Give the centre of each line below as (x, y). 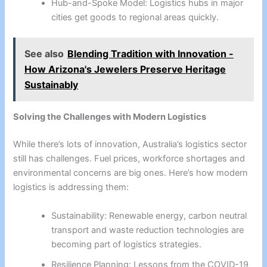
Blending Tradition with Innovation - (151, 54)
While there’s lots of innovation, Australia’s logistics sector (130, 145)
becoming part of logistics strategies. (127, 244)
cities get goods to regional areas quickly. (135, 17)
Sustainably (52, 85)
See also (44, 54)
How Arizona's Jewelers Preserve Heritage (125, 69)
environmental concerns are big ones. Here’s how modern (131, 173)
